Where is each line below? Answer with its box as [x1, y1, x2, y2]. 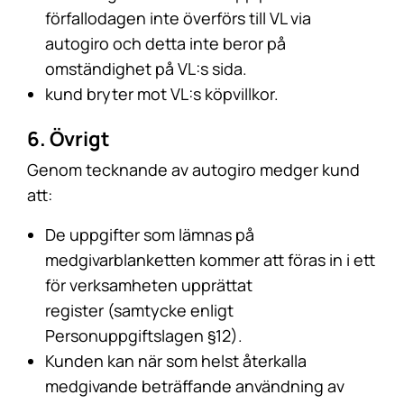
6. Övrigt [27, 125, 110, 152]
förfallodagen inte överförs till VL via [45, 7, 311, 29]
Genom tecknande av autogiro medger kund [27, 159, 360, 180]
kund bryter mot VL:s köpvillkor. [45, 83, 279, 105]
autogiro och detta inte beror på [45, 32, 286, 54]
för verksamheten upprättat [45, 274, 252, 296]
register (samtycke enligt [45, 299, 234, 321]
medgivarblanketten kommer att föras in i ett [45, 249, 375, 271]
